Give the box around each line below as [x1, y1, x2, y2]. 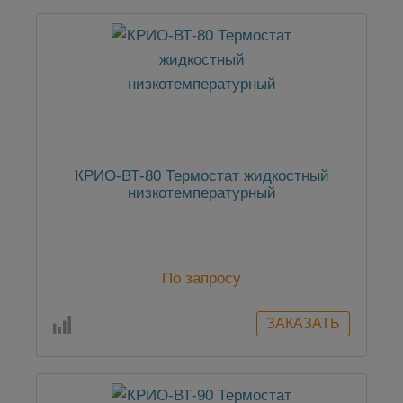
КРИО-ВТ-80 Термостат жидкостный [74, 167, 329, 185]
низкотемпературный [127, 184, 276, 202]
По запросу [162, 270, 241, 288]
